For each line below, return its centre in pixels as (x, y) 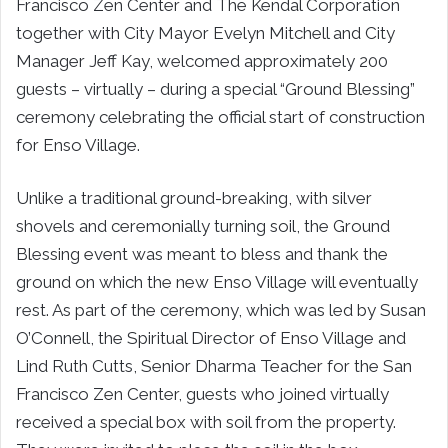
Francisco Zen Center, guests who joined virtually (202, 393)
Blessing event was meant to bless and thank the (202, 253)
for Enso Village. (78, 144)
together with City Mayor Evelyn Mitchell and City (205, 32)
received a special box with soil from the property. (206, 421)
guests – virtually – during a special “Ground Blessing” (215, 88)
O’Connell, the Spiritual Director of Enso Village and (211, 337)
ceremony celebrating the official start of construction (220, 116)
